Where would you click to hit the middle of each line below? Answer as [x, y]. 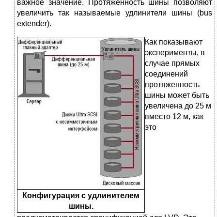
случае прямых [172, 63]
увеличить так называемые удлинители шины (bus [115, 13]
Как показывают [174, 42]
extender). [34, 24]
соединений [166, 74]
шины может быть [177, 95]
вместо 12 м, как [174, 117]
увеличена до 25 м [178, 106]
